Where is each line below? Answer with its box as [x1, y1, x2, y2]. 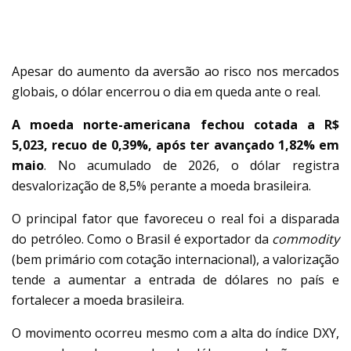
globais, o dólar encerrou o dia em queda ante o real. [12, 82, 320, 100]
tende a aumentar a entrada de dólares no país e [12, 270, 339, 288]
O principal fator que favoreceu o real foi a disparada [12, 209, 339, 227]
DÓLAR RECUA [12, 19, 128, 38]
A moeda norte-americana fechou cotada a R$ [12, 115, 339, 133]
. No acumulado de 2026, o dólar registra [44, 156, 339, 174]
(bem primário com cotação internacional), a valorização [12, 250, 339, 268]
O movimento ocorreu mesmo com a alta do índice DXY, [12, 324, 339, 342]
